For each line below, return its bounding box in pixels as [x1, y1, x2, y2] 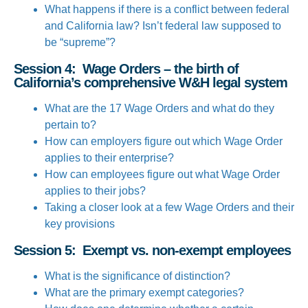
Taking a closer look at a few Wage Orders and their [45, 201, 294, 213]
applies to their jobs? [45, 185, 151, 197]
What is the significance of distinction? [45, 270, 230, 282]
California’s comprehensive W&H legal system [14, 75, 287, 90]
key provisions [45, 218, 115, 230]
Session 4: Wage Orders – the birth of [14, 61, 239, 76]
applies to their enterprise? [45, 152, 174, 164]
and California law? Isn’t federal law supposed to [45, 20, 281, 32]
